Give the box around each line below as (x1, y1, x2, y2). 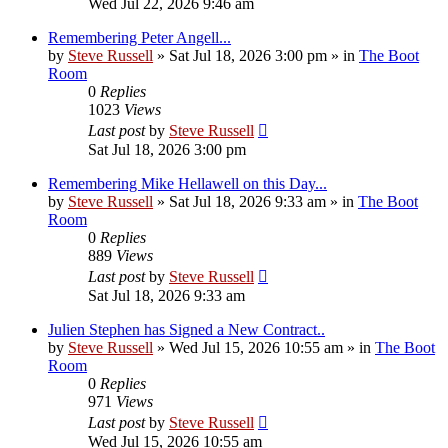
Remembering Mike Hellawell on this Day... (48, 174, 327, 192)
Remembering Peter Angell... (48, 28, 231, 46)
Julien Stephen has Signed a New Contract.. (48, 320, 325, 338)
